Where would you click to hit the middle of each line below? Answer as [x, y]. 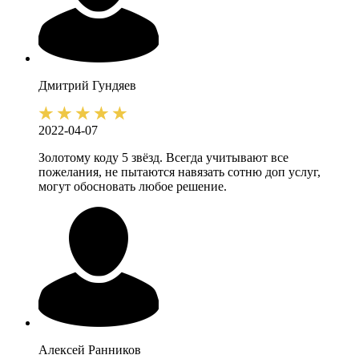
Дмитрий [64, 86]
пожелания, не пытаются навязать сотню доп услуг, [179, 172]
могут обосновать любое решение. [133, 187]
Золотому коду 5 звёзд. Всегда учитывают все [163, 158]
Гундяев [114, 86]
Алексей [62, 350]
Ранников [115, 350]
